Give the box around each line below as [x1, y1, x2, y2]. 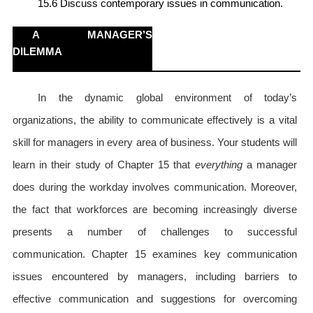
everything [194, 159, 242, 171]
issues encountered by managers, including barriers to [13, 270, 297, 283]
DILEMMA [13, 45, 62, 58]
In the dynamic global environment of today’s [38, 92, 297, 104]
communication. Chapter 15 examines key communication [13, 248, 297, 261]
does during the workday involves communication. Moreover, [13, 181, 297, 194]
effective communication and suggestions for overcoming [13, 293, 297, 305]
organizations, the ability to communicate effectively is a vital [13, 114, 297, 126]
